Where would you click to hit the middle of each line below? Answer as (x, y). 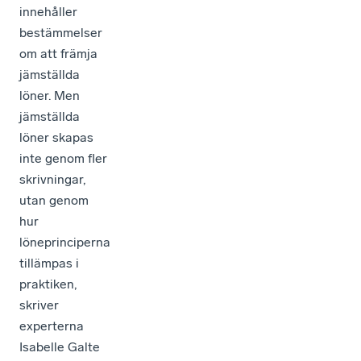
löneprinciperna (65, 242)
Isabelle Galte (60, 346)
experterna (52, 326)
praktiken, (48, 284)
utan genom (54, 200)
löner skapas (56, 137)
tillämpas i (49, 263)
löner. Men (50, 95)
